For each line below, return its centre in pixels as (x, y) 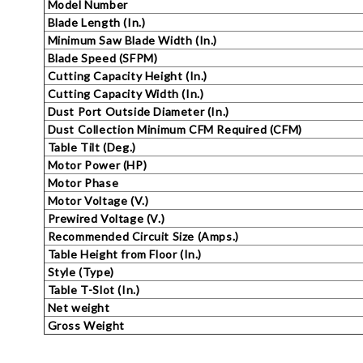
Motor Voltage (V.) (97, 201)
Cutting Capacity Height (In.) (126, 76)
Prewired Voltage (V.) (105, 218)
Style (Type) (79, 272)
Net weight (77, 307)
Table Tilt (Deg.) (90, 147)
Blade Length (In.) (95, 22)
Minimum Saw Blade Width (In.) (131, 40)
